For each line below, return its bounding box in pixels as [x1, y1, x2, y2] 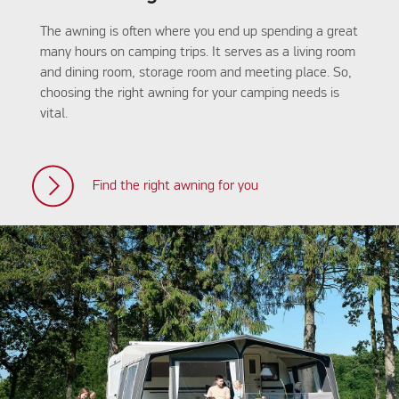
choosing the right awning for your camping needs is [39, 86, 339, 102]
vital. [39, 107, 71, 122]
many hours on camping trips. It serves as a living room [39, 45, 355, 61]
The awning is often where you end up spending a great [39, 25, 358, 40]
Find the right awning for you [92, 179, 258, 194]
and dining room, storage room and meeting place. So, [39, 66, 352, 81]
